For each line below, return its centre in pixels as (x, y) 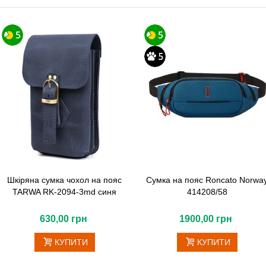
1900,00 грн (206, 219)
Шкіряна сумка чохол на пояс (65, 180)
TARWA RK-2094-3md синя (65, 192)
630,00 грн (63, 219)
